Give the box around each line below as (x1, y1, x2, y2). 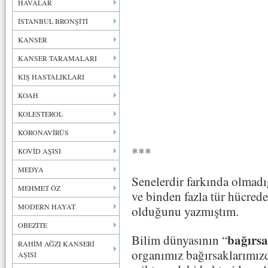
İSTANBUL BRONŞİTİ (18, 16, 88, 26)
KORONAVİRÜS (18, 127, 69, 137)
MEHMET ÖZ (18, 183, 60, 193)
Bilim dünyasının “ (132, 232, 227, 249)
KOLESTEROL (18, 109, 63, 118)
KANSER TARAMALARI (18, 53, 97, 63)
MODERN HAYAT (18, 202, 75, 211)
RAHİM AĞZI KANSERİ (18, 239, 95, 248)
